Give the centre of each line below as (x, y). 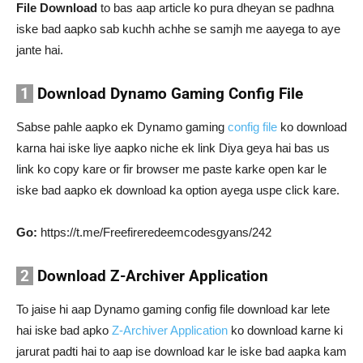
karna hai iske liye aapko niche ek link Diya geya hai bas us (173, 148)
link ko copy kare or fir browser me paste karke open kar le (171, 169)
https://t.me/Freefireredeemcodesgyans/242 (154, 232)
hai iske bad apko (64, 330)
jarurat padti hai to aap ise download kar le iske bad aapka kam (181, 351)
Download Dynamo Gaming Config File (168, 94)
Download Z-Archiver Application (151, 276)
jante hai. (40, 50)
